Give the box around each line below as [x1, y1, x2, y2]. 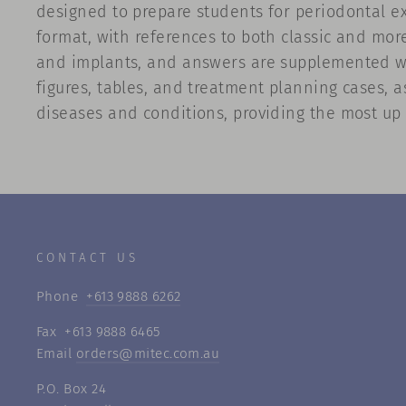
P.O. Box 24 [36, 381, 106, 397]
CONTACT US [36, 250, 140, 266]
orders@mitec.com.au [75, 345, 220, 362]
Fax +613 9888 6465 [36, 324, 160, 340]
